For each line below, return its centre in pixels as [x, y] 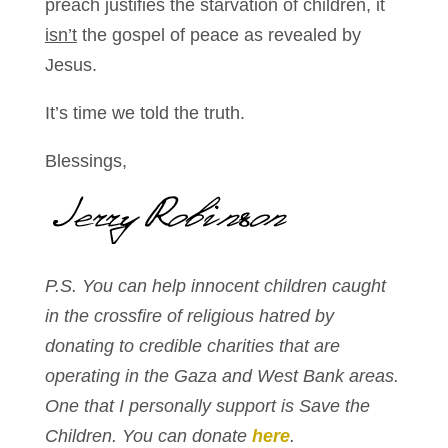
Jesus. [70, 65]
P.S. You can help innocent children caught [215, 286]
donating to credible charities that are [192, 346]
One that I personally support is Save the [207, 406]
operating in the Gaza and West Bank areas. [221, 376]
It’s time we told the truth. [144, 113]
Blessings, [85, 161]
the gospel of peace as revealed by [218, 35]
